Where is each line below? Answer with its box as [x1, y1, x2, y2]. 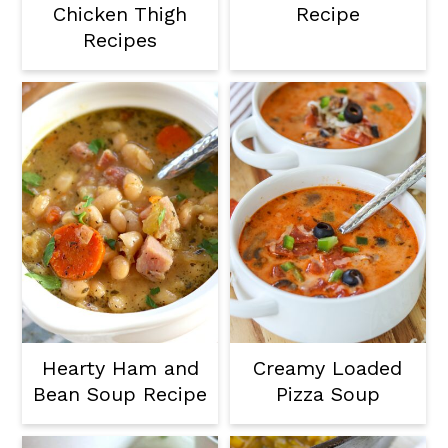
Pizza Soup [275, 382, 380, 407]
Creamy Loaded [253, 356, 403, 381]
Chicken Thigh [53, 2, 188, 27]
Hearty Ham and [41, 356, 199, 381]
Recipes [83, 28, 158, 53]
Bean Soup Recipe [33, 382, 208, 407]
